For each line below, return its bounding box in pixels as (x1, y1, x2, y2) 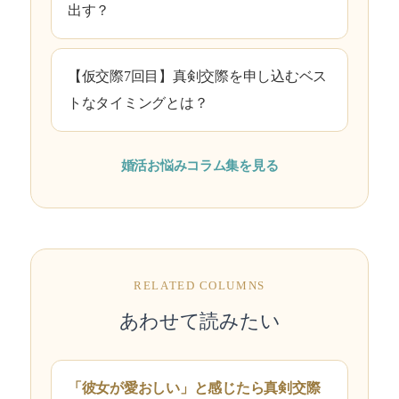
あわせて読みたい (118, 309, 281, 332)
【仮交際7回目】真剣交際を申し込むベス (68, 68, 328, 84)
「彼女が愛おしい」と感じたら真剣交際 (68, 380, 321, 396)
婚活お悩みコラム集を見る (120, 158, 279, 173)
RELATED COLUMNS (134, 278, 265, 292)
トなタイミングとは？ (68, 94, 208, 110)
